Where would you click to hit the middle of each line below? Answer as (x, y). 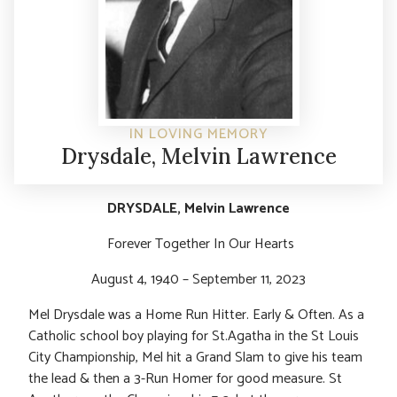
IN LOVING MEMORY (198, 134)
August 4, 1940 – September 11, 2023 (198, 279)
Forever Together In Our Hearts (200, 244)
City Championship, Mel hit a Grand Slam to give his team (195, 357)
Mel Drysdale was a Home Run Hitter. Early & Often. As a (196, 315)
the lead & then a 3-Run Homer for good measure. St (185, 378)
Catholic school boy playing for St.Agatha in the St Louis (194, 336)
